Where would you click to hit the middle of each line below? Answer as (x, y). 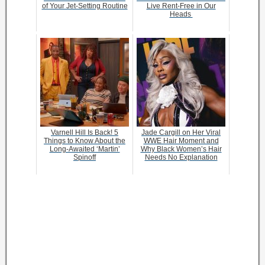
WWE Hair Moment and (181, 141)
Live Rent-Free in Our (181, 6)
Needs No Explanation (181, 158)
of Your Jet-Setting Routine (85, 6)
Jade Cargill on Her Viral (181, 133)
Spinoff (85, 158)
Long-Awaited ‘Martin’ (85, 149)
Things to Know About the (85, 141)
